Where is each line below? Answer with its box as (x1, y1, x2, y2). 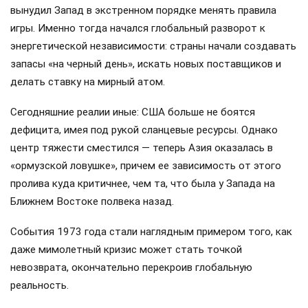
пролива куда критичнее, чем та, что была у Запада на (10, 177, 275, 190)
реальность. (10, 279, 69, 292)
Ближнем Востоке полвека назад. (10, 195, 174, 208)
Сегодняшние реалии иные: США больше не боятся (10, 106, 255, 119)
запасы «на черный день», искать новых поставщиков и (10, 57, 281, 70)
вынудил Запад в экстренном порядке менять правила (10, 3, 276, 16)
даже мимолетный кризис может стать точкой (10, 243, 242, 256)
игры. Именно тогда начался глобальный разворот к (10, 21, 265, 34)
